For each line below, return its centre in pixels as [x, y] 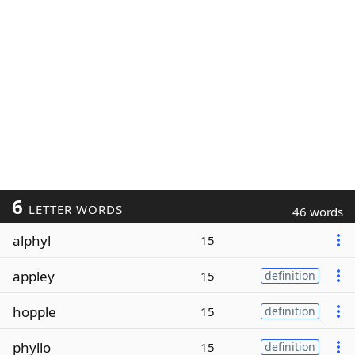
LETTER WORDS [73, 209]
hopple [34, 311]
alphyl [32, 240]
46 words [318, 212]
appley [34, 276]
